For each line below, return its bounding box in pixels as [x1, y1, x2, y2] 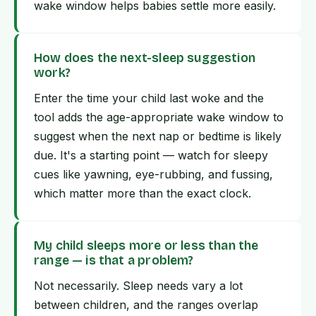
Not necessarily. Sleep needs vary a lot [34, 279, 243, 293]
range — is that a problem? [34, 253, 194, 269]
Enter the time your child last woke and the [34, 91, 264, 106]
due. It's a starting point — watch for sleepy [34, 148, 268, 163]
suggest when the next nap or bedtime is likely [34, 129, 281, 144]
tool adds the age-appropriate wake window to [34, 110, 284, 125]
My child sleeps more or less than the [34, 238, 259, 254]
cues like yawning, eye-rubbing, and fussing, [34, 167, 273, 182]
